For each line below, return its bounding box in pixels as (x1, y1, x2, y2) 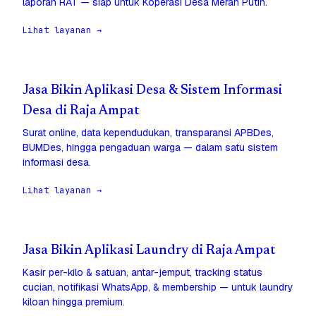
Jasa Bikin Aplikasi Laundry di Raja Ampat (23, 244, 275, 258)
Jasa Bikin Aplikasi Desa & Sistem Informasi (23, 84, 282, 98)
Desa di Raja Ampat (23, 104, 139, 119)
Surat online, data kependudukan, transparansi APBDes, (23, 126, 274, 140)
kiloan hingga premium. (23, 296, 125, 309)
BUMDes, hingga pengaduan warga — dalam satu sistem (23, 141, 278, 154)
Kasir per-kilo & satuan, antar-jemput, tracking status (23, 266, 262, 279)
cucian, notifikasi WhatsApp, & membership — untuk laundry (23, 281, 293, 294)
